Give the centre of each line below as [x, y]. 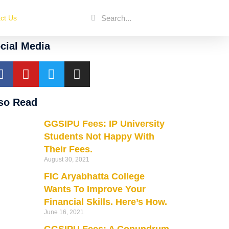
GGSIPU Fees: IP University [104, 124]
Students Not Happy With [99, 136]
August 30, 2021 [66, 159]
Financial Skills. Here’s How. [105, 202]
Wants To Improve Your [95, 189]
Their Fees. [68, 149]
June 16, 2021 [64, 212]
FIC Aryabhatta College [94, 176]
